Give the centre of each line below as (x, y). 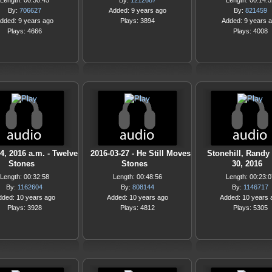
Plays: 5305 (250, 208)
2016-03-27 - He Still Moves (140, 153)
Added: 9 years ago (137, 10)
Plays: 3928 (24, 208)
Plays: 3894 (137, 21)
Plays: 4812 (137, 208)
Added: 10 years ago (137, 197)
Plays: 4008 (250, 31)
